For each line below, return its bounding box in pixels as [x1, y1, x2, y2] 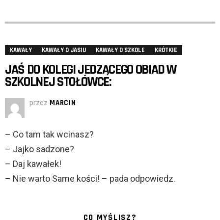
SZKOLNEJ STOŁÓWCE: [5, 74, 111, 91]
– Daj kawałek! [5, 159, 61, 169]
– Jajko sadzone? [5, 144, 74, 155]
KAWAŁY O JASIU [42, 46, 86, 55]
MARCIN [50, 98, 76, 108]
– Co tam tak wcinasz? [5, 129, 94, 140]
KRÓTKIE [155, 46, 177, 55]
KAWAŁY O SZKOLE [96, 46, 145, 55]
